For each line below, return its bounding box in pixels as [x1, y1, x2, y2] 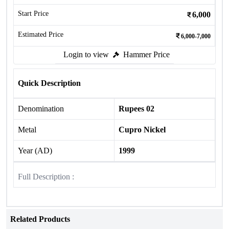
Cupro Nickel [119, 125, 166, 134]
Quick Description [18, 79, 81, 87]
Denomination [18, 104, 64, 113]
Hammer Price [123, 50, 170, 59]
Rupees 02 [119, 104, 154, 113]
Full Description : [18, 172, 74, 181]
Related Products [10, 215, 70, 223]
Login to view [63, 50, 109, 59]
